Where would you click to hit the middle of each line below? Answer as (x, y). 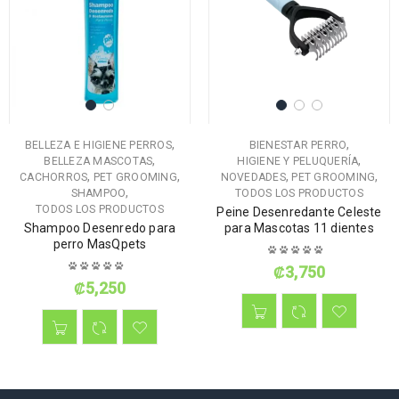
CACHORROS (54, 178)
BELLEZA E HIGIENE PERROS (98, 146)
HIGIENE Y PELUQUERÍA (298, 162)
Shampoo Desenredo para (100, 228)
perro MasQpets (100, 244)
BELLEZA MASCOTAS (98, 162)
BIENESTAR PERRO (298, 146)
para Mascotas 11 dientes (299, 228)
